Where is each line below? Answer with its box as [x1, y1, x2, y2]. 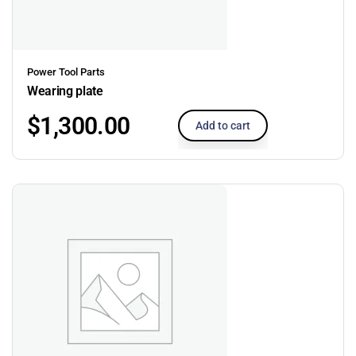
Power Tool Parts [27, 65, 105, 78]
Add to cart [195, 118, 250, 132]
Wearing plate [27, 83, 103, 99]
